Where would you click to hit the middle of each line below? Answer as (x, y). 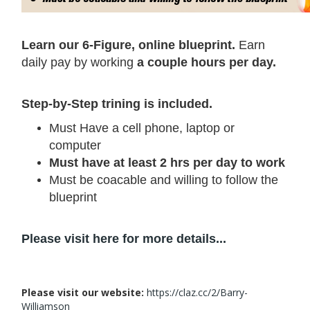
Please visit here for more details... (124, 239)
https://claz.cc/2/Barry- (197, 292)
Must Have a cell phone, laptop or (142, 128)
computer (75, 145)
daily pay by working (79, 62)
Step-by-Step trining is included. (117, 104)
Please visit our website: (83, 292)
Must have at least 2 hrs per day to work (167, 163)
